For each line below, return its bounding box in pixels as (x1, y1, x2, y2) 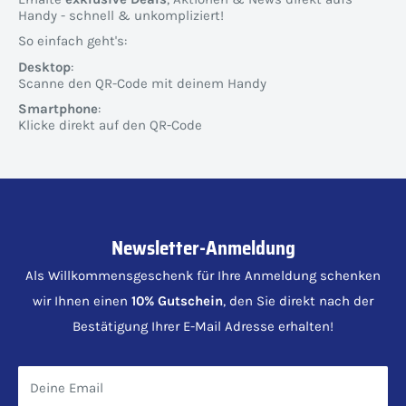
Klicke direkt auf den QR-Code (18, 117, 202, 134)
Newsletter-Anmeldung (111, 233, 295, 264)
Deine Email (30, 380, 103, 397)
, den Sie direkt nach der (223, 293, 373, 310)
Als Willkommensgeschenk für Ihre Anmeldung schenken (25, 267, 381, 285)
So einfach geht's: (18, 33, 127, 50)
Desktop (18, 58, 71, 75)
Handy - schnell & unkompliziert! (18, 6, 224, 24)
